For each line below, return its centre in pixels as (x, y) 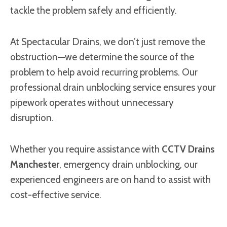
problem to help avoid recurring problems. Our (104, 72)
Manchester (35, 164)
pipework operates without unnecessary (92, 103)
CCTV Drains (188, 149)
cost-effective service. (56, 195)
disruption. (32, 118)
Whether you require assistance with (86, 149)
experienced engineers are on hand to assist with (110, 180)
